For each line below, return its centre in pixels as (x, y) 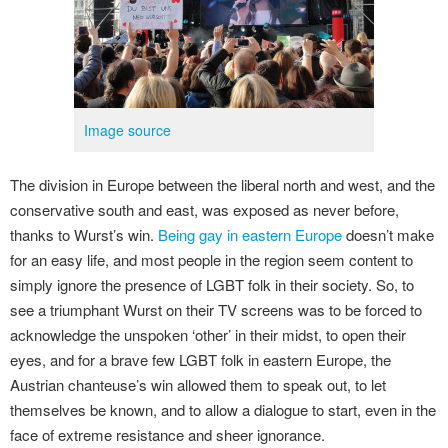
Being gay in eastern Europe (250, 234)
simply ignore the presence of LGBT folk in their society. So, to (212, 284)
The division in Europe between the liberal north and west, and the (222, 184)
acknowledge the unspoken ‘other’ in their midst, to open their (208, 334)
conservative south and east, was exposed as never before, (204, 209)
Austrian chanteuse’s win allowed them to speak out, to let (198, 384)
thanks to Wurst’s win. (84, 234)
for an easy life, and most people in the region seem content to (211, 259)
